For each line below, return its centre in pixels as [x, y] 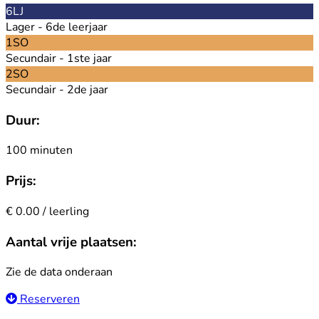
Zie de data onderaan [59, 272]
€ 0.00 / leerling [47, 211]
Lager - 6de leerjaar [57, 27]
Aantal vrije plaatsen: [71, 242]
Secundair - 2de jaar [57, 90]
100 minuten [39, 151]
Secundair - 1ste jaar [59, 59]
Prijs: [21, 181]
